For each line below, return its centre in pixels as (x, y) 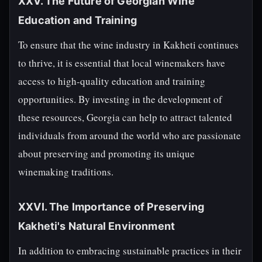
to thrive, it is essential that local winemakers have (122, 63)
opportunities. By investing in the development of (120, 99)
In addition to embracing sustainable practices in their (130, 251)
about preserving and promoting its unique (106, 154)
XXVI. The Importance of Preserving (111, 207)
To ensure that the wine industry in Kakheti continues (128, 45)
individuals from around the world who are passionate (130, 135)
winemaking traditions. (66, 172)
